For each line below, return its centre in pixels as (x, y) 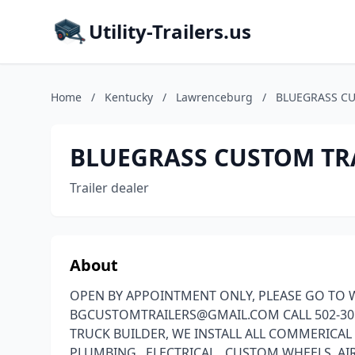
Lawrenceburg (214, 97)
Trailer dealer (109, 188)
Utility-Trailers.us (170, 31)
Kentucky (129, 97)
